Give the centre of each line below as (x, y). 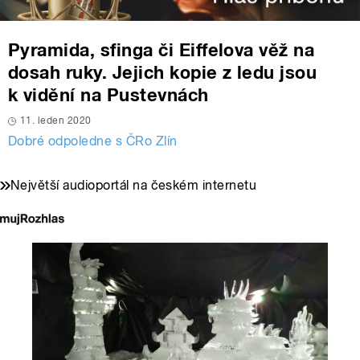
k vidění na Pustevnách (108, 95)
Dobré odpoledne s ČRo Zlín (93, 141)
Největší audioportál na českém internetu (134, 186)
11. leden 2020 (56, 121)
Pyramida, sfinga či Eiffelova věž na (162, 50)
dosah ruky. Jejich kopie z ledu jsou (163, 73)
